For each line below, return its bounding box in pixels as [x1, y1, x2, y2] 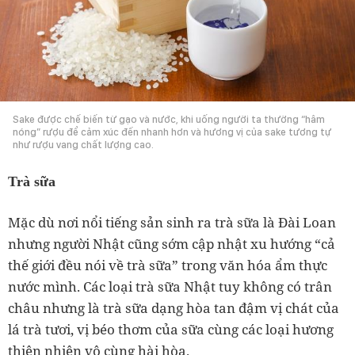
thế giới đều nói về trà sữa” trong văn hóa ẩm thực [8, 256, 327, 275]
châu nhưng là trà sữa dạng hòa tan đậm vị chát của [8, 299, 339, 318]
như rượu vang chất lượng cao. [13, 139, 154, 151]
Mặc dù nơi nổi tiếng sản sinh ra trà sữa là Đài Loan [8, 213, 336, 232]
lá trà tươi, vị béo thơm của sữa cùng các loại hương [8, 320, 334, 339]
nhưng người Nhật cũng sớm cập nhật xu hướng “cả [8, 235, 335, 254]
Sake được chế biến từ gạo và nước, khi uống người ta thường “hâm [13, 113, 325, 126]
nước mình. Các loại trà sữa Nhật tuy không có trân [8, 277, 332, 296]
